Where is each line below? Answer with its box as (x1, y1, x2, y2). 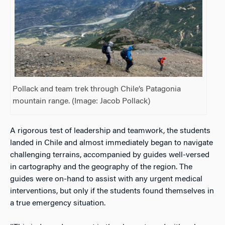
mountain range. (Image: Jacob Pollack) (13, 97, 151, 106)
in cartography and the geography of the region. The (10, 163, 192, 171)
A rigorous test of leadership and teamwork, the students (10, 127, 210, 135)
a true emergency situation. (10, 199, 107, 207)
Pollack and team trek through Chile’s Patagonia (13, 85, 181, 94)
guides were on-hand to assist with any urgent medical (10, 175, 202, 183)
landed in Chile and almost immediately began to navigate (10, 139, 213, 147)
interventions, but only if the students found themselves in (10, 187, 214, 195)
